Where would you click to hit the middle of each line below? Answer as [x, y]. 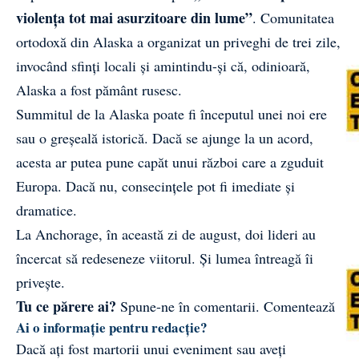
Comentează [299, 306]
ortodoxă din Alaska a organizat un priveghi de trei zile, [178, 41]
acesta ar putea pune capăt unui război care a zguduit [170, 161]
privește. [40, 282]
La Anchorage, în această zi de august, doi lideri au [166, 234]
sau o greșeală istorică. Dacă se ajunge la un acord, [165, 137]
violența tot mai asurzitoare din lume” [134, 17]
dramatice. [46, 210]
